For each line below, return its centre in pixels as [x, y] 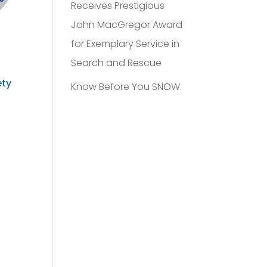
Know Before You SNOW [126, 87]
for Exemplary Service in [125, 44]
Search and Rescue [117, 63]
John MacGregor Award [127, 25]
